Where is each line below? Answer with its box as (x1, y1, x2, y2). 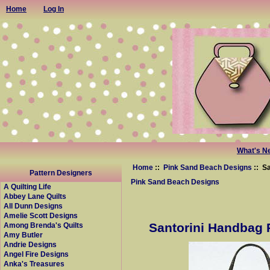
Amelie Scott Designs (4, 212, 78, 220)
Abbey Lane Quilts (4, 192, 66, 201)
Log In (43, 4, 64, 13)
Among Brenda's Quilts (4, 221, 83, 230)
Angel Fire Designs (4, 250, 69, 259)
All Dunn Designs (4, 202, 63, 210)
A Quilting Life (4, 183, 51, 191)
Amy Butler (4, 231, 43, 239)
